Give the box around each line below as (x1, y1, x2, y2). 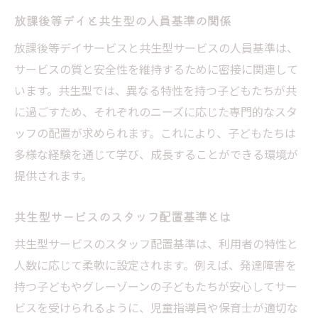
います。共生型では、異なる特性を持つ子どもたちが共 (14, 81, 297, 99)
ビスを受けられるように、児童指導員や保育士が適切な (14, 298, 298, 316)
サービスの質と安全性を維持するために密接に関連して (14, 60, 298, 77)
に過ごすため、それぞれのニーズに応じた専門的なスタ (14, 102, 297, 120)
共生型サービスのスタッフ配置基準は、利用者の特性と (14, 234, 298, 252)
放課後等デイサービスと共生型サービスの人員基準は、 (14, 38, 298, 56)
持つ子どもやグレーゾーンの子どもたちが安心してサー (14, 277, 297, 295)
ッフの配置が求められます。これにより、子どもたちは (14, 124, 296, 141)
